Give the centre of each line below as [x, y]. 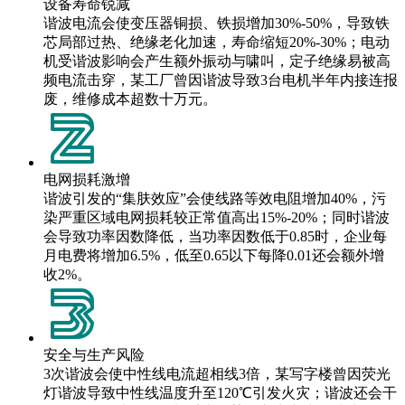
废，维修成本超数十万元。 [130, 99]
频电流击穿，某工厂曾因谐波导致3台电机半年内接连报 [221, 80]
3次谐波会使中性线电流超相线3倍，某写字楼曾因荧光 [217, 373]
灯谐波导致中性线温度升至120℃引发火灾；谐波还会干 [220, 392]
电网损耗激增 [87, 179]
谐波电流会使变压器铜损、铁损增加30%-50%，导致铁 [217, 23]
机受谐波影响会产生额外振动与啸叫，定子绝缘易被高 [217, 61]
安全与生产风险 [94, 354]
